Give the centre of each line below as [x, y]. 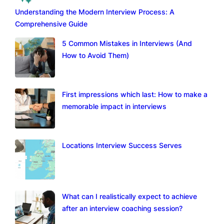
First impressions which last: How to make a [135, 94]
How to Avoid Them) [96, 55]
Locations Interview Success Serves [122, 145]
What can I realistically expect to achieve [130, 196]
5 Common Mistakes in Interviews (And [127, 43]
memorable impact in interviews [114, 106]
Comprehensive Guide [51, 24]
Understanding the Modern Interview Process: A [95, 12]
